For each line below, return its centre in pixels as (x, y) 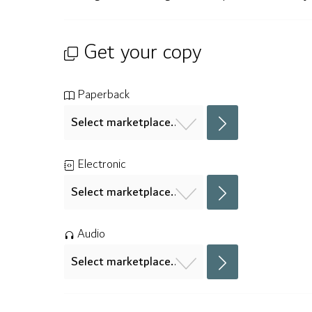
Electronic (100, 164)
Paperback (102, 95)
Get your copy (140, 52)
